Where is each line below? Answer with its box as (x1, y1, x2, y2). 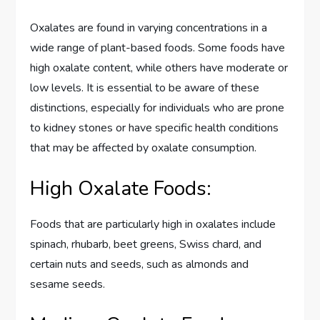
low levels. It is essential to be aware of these (30, 79, 260, 96)
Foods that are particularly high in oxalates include (30, 216, 276, 232)
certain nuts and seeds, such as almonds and (30, 256, 249, 272)
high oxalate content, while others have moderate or (30, 59, 289, 76)
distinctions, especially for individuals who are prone (30, 99, 285, 116)
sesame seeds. (30, 276, 106, 292)
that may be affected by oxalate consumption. (30, 139, 257, 156)
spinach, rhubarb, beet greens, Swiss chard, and (30, 236, 262, 252)
